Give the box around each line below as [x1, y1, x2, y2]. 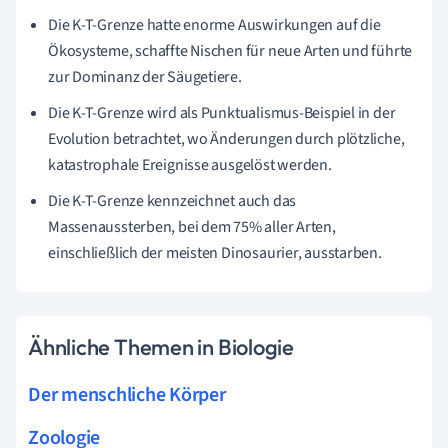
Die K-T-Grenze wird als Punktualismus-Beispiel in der [48, 101, 396, 124]
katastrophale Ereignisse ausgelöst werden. [48, 153, 332, 176]
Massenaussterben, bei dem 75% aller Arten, [48, 215, 336, 238]
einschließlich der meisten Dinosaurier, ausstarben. [48, 241, 382, 264]
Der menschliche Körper [28, 380, 226, 409]
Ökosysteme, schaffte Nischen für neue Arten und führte [48, 39, 413, 62]
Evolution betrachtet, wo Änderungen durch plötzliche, [48, 127, 405, 150]
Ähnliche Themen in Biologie [28, 332, 295, 361]
